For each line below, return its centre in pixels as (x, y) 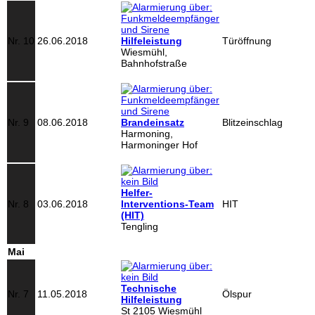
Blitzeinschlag (252, 122)
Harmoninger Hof (159, 145)
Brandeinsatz (153, 122)
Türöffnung (247, 41)
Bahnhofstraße (154, 63)
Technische (149, 288)
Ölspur (237, 294)
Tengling (140, 226)
